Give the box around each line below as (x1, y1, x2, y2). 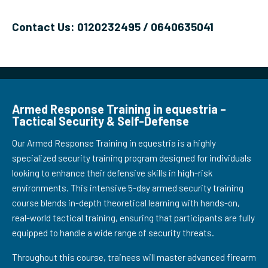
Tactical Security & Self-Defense (12, 114, 189, 128)
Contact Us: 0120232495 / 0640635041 (12, 20, 214, 33)
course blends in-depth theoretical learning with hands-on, (12, 197, 240, 208)
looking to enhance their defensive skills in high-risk (12, 167, 212, 178)
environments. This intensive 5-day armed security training (12, 182, 243, 193)
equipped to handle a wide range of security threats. (12, 227, 214, 238)
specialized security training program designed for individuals (12, 153, 251, 163)
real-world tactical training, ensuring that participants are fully (12, 212, 255, 223)
